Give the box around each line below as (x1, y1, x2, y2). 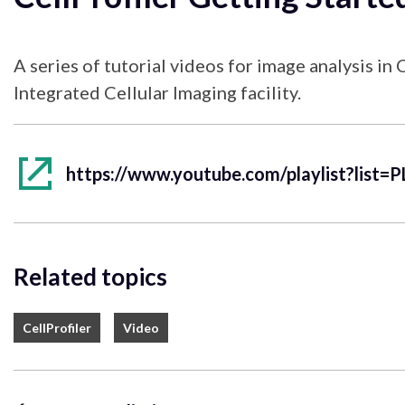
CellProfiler (23, 320, 91, 335)
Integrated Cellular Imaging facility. (14, 81, 301, 103)
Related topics (14, 262, 167, 291)
